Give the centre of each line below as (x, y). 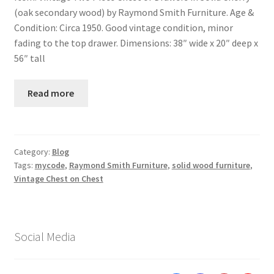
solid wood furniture (211, 165)
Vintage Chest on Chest (58, 179)
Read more (51, 93)
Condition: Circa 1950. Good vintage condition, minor (123, 27)
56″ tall (29, 58)
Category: (33, 152)
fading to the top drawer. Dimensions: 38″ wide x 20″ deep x (136, 43)
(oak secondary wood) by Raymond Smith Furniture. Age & (134, 12)
